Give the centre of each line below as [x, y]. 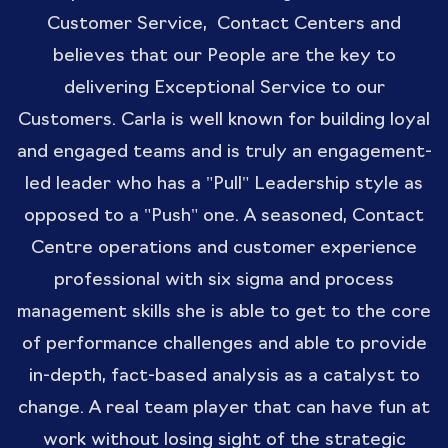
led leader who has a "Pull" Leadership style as [224, 184]
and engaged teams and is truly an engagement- [224, 152]
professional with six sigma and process [224, 280]
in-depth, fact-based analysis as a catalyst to [224, 376]
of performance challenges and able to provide [224, 344]
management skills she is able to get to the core [224, 312]
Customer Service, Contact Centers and [224, 24]
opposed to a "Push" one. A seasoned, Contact [224, 216]
